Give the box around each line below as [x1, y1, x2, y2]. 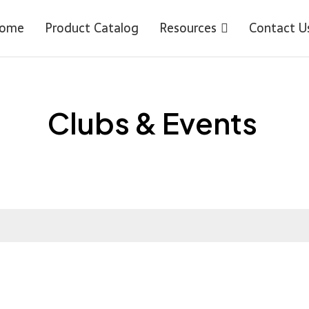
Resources [159, 17, 217, 38]
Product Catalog [45, 17, 139, 38]
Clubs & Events [47, 103, 262, 141]
